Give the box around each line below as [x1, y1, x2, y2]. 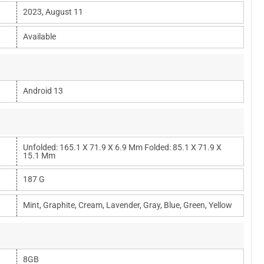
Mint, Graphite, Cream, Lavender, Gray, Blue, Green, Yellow [23, 200, 232, 210]
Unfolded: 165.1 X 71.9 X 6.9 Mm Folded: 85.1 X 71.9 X [23, 143, 222, 152]
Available [23, 32, 56, 41]
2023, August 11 [23, 7, 83, 16]
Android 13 [23, 86, 63, 95]
